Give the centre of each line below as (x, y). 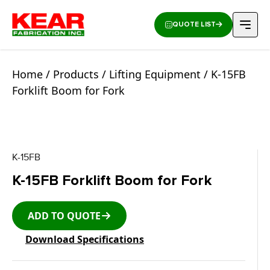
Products (76, 74)
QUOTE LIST (194, 24)
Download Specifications (85, 239)
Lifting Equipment (155, 74)
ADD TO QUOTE (64, 216)
